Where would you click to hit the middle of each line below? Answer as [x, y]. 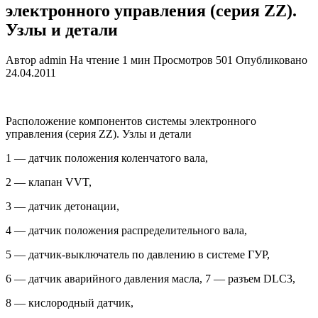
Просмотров [183, 60]
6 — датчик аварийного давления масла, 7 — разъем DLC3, [150, 278]
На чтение [94, 60]
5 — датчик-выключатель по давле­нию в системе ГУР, [138, 254]
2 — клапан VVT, [49, 182]
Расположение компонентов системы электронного [131, 121]
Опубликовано [272, 60]
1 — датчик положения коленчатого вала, [107, 158]
